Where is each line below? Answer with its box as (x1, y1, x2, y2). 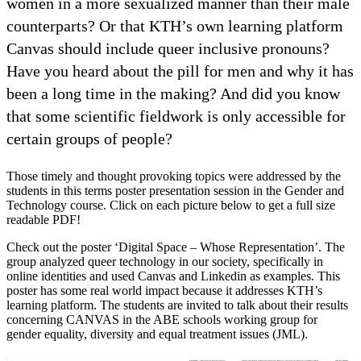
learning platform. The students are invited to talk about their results (6, 297, 348, 312)
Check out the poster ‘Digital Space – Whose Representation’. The (6, 239, 345, 254)
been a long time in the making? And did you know (6, 84, 340, 102)
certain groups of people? (6, 129, 172, 147)
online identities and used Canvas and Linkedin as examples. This (6, 268, 340, 283)
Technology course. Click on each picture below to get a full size (6, 197, 335, 212)
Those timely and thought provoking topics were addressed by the (6, 168, 341, 183)
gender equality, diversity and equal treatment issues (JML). (6, 326, 308, 341)
